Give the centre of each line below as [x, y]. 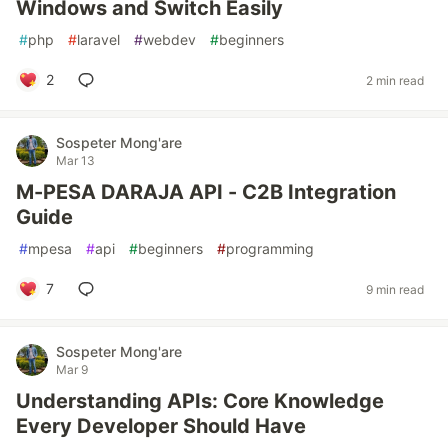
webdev [169, 39]
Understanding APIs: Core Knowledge [200, 401]
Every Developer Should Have [161, 426]
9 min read [395, 289]
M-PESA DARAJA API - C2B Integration [206, 192]
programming [270, 248]
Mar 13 [75, 160]
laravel [98, 39]
